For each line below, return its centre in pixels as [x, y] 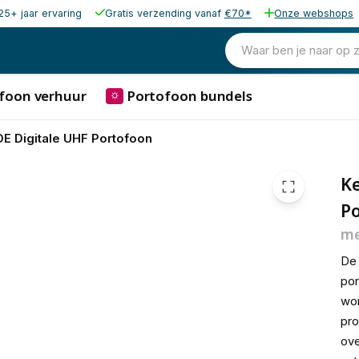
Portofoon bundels [190, 95]
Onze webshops [314, 13]
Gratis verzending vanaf [164, 13]
